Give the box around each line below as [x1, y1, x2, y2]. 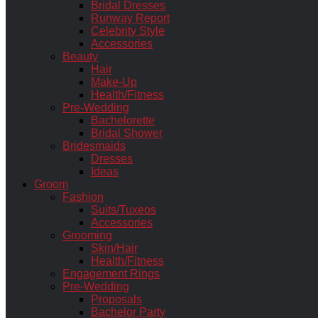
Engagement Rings [62, 268, 160, 280]
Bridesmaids [62, 140, 126, 152]
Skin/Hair [91, 242, 138, 254]
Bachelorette [91, 114, 155, 126]
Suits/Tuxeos [91, 204, 156, 216]
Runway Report [91, 12, 170, 24]
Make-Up [91, 76, 137, 88]
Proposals [91, 293, 142, 305]
